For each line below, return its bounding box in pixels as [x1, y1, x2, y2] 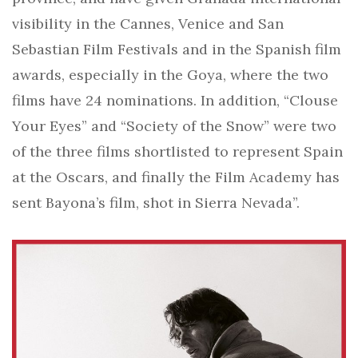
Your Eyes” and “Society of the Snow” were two [12, 116, 336, 135]
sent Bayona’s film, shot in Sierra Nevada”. [12, 193, 300, 212]
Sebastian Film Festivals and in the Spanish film [12, 39, 341, 58]
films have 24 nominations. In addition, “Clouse [12, 90, 338, 109]
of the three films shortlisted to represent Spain [12, 141, 343, 161]
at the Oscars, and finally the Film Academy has [12, 167, 340, 186]
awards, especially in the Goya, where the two [12, 65, 328, 84]
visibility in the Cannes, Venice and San [12, 14, 284, 33]
